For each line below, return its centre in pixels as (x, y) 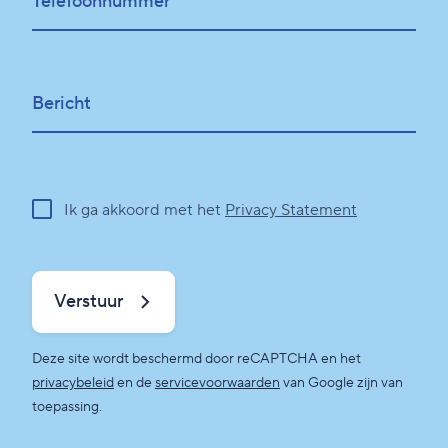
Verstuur (88, 302)
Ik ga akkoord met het (144, 210)
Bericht (61, 104)
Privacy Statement (291, 210)
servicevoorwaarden (217, 383)
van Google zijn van (341, 383)
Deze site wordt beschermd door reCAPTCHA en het (196, 359)
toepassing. (67, 407)
